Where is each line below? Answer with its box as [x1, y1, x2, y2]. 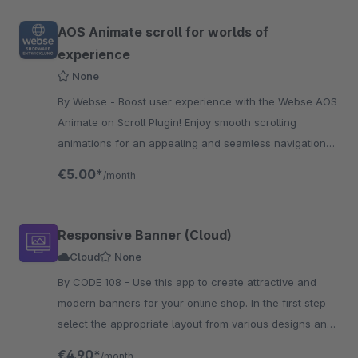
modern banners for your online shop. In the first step [58, 296, 326, 309]
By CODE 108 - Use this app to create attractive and [58, 276, 133, 288]
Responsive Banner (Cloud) [58, 227, 232, 243]
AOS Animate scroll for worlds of [58, 24, 268, 40]
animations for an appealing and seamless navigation [58, 137, 326, 149]
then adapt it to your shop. [58, 338, 189, 351]
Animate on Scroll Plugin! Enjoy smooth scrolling [58, 116, 296, 129]
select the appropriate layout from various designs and [58, 317, 333, 330]
